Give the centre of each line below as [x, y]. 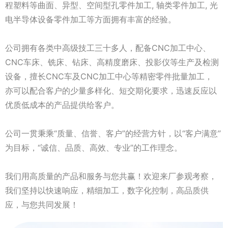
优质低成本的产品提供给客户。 [62, 105]
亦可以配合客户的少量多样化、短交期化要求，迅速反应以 [111, 91]
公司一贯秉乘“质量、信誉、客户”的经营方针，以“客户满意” [113, 134]
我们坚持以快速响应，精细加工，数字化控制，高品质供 [107, 191]
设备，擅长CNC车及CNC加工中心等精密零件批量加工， [109, 77]
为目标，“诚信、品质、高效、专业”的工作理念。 [94, 148]
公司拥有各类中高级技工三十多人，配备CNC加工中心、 [108, 48]
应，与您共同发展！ [42, 205]
